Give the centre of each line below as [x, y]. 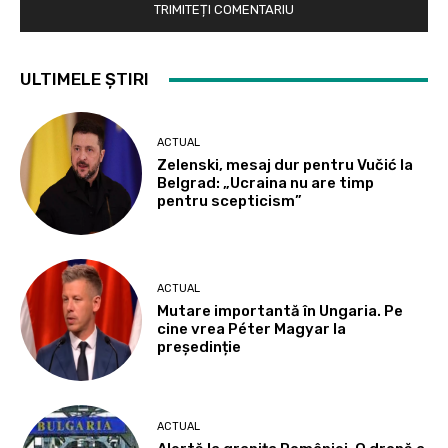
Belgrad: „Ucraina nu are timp [266, 183]
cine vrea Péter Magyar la [252, 329]
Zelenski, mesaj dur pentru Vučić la [285, 165]
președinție [199, 347]
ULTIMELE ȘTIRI [84, 79]
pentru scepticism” [230, 201]
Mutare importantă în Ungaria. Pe [280, 311]
